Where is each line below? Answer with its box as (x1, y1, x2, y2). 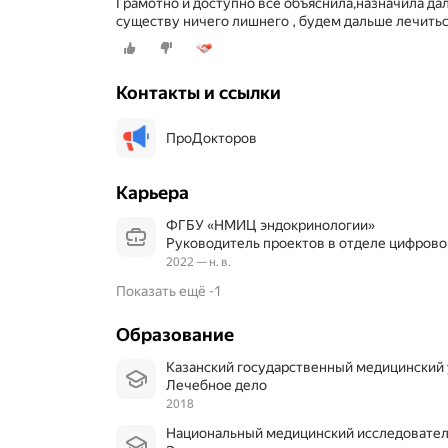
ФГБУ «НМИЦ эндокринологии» (178, 217, 375, 234)
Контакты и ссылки (116, 82, 281, 104)
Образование (116, 324, 234, 346)
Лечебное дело (176, 377, 267, 394)
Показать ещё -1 (116, 283, 222, 300)
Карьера (116, 182, 189, 204)
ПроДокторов (166, 130, 257, 147)
